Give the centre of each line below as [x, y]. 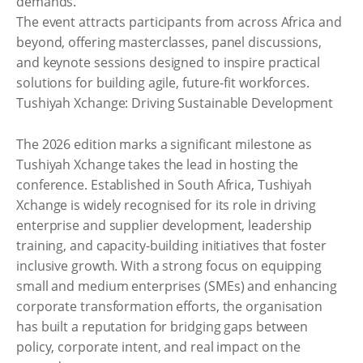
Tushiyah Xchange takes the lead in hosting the [158, 164]
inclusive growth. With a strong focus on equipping [169, 265]
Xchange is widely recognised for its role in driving [166, 205]
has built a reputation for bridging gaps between [162, 326]
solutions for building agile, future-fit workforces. [163, 83]
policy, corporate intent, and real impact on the [159, 346]
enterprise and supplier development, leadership [164, 225]
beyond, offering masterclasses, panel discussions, [169, 42]
